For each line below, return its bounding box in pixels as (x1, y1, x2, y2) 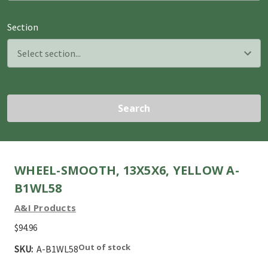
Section (7, 21, 38, 33)
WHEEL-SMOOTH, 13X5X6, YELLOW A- (14, 162, 239, 178)
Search (118, 101, 150, 115)
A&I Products (14, 201, 76, 214)
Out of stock (78, 241, 130, 252)
